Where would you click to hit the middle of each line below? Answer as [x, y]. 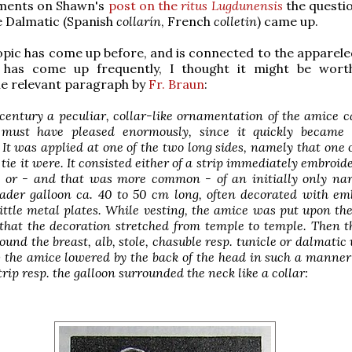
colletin [235, 21]
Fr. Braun [176, 84]
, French [187, 21]
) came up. [288, 21]
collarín [139, 21]
